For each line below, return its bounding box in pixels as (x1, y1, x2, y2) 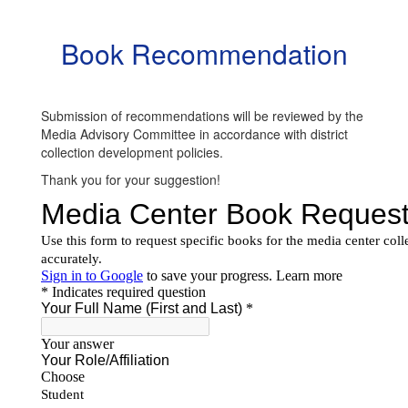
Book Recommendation (60, 34, 348, 74)
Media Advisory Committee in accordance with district (41, 125, 348, 144)
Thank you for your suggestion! (41, 170, 220, 189)
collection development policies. (41, 143, 223, 162)
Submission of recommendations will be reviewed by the (41, 107, 363, 126)
